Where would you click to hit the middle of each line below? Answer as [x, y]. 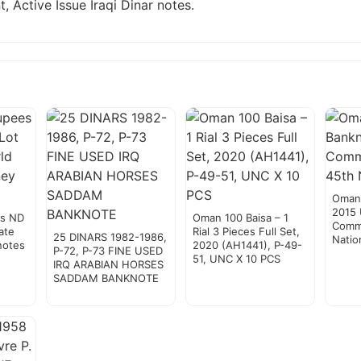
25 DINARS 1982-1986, [110, 237]
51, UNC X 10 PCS [236, 259]
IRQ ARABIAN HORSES [108, 265]
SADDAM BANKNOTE [106, 278]
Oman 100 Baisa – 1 [240, 218]
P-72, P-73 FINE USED [108, 251]
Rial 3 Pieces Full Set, [246, 232]
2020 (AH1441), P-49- [247, 245]
